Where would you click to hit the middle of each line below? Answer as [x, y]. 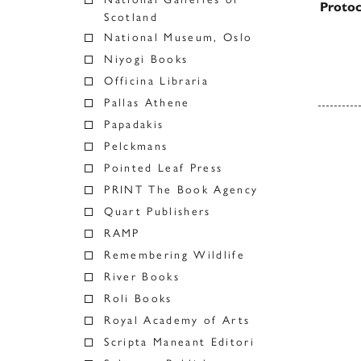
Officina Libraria [156, 81]
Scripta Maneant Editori [179, 342]
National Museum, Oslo [178, 37]
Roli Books [138, 299]
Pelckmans [136, 146]
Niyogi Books [146, 59]
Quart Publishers [158, 212]
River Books [142, 277]
